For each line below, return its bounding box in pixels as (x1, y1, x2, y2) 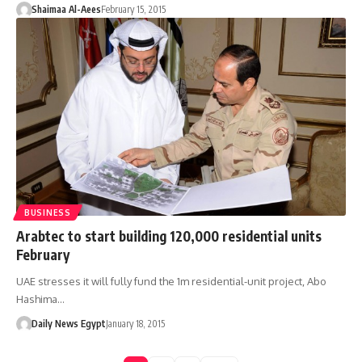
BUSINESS (24, 207, 71, 217)
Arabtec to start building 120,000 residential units (16, 226, 322, 245)
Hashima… (16, 292, 65, 305)
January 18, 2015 (105, 317, 165, 330)
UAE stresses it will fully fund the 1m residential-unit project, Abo (16, 274, 326, 288)
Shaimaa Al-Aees (31, 3, 101, 16)
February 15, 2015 (100, 3, 166, 16)
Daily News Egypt (31, 317, 106, 330)
